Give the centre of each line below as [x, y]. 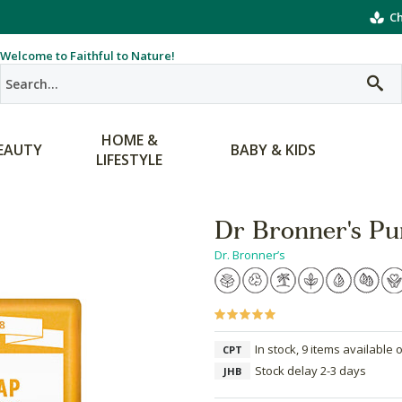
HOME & [129, 140]
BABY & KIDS [273, 150]
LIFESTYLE [129, 160]
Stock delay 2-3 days [310, 371]
